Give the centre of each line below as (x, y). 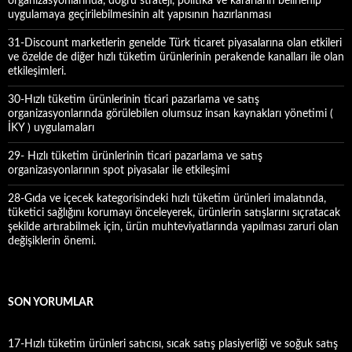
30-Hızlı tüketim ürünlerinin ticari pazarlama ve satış (134, 100)
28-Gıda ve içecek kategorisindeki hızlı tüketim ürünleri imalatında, (167, 199)
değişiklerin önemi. (52, 241)
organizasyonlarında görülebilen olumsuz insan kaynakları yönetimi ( (170, 114)
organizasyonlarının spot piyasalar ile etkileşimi (119, 170)
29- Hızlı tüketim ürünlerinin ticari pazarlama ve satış (135, 156)
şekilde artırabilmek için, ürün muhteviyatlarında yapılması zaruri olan (173, 227)
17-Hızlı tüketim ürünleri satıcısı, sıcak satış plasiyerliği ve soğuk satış (173, 344)
